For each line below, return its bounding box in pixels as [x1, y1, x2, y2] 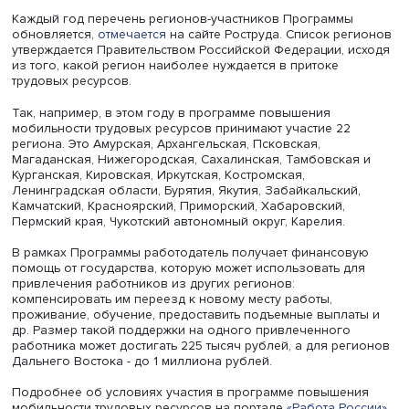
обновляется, [13, 91, 113, 110]
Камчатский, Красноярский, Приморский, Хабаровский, [13, 288, 397, 307]
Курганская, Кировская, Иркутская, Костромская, [13, 252, 351, 271]
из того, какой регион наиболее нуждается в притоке [13, 127, 390, 146]
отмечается [112, 91, 195, 110]
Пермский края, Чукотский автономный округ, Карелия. [13, 306, 397, 324]
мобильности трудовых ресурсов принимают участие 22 [13, 199, 404, 217]
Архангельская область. [13, 37, 180, 56]
